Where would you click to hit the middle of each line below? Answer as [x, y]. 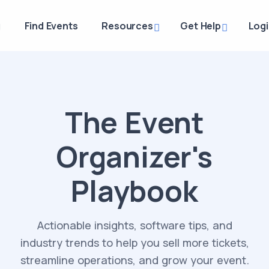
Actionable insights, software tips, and [134, 225]
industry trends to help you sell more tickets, [134, 243]
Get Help [201, 26]
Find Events [51, 26]
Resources [127, 26]
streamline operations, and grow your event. [134, 260]
